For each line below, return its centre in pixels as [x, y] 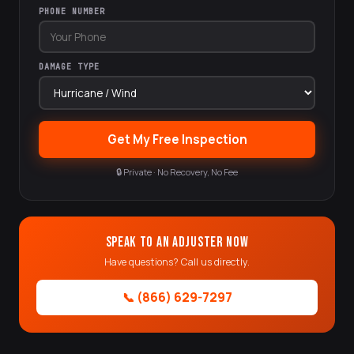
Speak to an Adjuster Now [177, 242]
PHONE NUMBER [72, 11]
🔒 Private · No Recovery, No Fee [177, 172]
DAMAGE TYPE [70, 67]
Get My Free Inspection [177, 139]
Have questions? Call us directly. [177, 262]
